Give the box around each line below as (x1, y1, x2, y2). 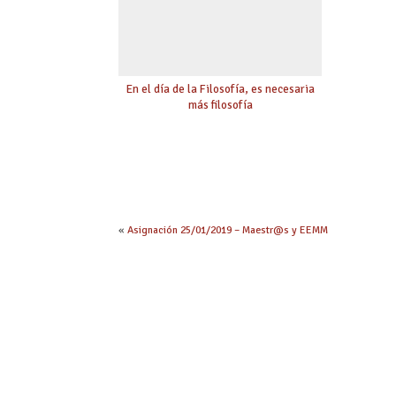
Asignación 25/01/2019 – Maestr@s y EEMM (127, 224, 329, 238)
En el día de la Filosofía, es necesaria (126, 81, 315, 97)
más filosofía (187, 97, 253, 113)
